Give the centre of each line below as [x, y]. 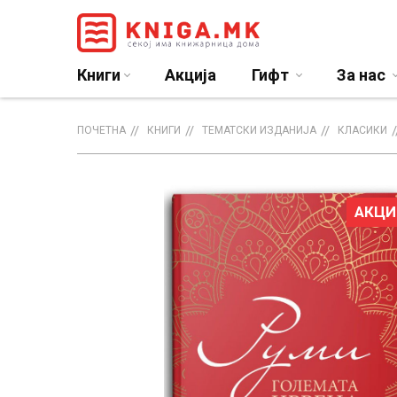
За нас [363, 75]
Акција [191, 75]
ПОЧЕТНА [101, 130]
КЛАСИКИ [362, 130]
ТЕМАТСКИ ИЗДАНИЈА [259, 130]
